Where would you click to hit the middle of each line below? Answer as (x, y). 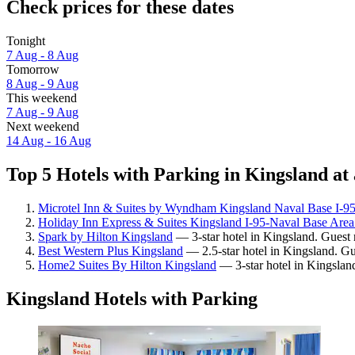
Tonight (26, 41)
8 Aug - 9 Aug (42, 84)
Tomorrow (33, 70)
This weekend (42, 98)
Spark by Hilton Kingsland (105, 236)
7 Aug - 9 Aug (42, 113)
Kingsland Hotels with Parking (132, 298)
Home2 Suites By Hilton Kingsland (127, 265)
